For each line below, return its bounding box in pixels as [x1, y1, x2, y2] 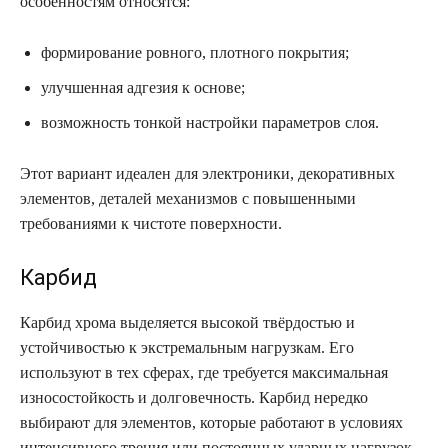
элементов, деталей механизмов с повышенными [20, 189, 356, 207]
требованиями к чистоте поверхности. [20, 214, 282, 232]
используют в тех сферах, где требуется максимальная [20, 363, 388, 381]
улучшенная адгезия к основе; [41, 78, 245, 96]
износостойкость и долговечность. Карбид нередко [20, 388, 368, 406]
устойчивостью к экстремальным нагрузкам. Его [20, 338, 354, 356]
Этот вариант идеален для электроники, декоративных [20, 164, 395, 182]
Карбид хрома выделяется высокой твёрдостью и [20, 313, 355, 331]
